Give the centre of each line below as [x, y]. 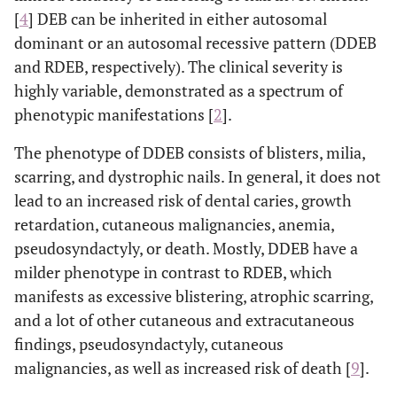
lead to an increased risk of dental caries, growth [183, 200]
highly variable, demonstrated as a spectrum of [179, 90]
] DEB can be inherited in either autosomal [178, 18]
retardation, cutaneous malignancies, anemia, [174, 224]
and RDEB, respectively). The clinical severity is [179, 66]
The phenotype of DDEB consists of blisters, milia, [190, 152]
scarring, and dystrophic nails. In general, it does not [198, 176]
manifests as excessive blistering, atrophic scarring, [194, 296]
